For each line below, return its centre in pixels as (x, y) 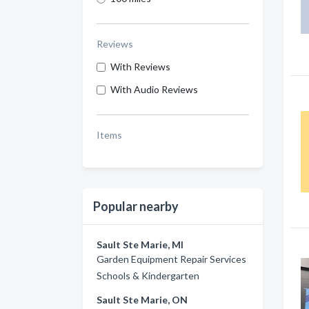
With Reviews (140, 67)
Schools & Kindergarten (148, 276)
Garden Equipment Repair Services (171, 259)
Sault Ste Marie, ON (142, 300)
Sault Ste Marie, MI (140, 245)
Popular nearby (136, 206)
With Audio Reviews (154, 89)
